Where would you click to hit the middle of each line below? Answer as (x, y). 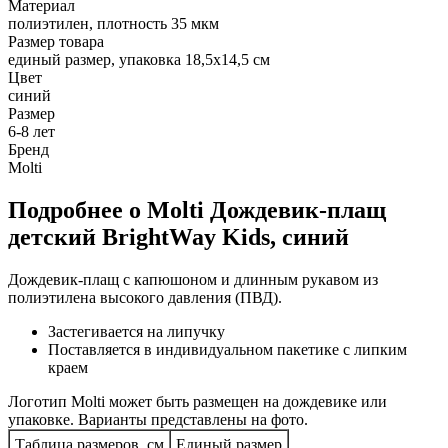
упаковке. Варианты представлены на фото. (158, 419)
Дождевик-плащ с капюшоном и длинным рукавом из (193, 279)
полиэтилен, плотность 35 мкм (113, 23)
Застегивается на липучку (136, 331)
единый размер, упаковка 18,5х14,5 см (139, 59)
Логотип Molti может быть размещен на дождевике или (197, 401)
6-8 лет (31, 131)
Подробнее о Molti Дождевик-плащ (197, 209)
